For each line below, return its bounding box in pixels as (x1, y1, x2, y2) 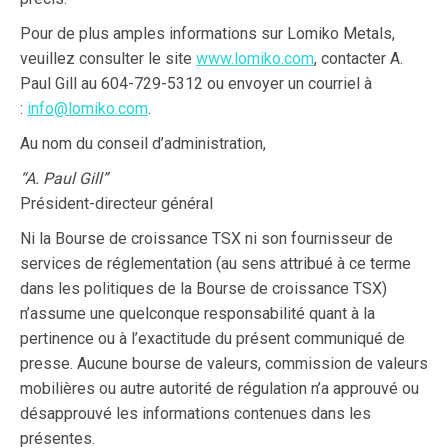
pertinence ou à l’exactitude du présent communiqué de (20, 329, 405, 349)
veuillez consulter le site (20, 49, 196, 69)
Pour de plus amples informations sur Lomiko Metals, (20, 24, 395, 44)
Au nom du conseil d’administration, (20, 134, 266, 154)
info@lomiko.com (27, 99, 148, 119)
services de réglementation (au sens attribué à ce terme (20, 254, 411, 274)
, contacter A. (314, 49, 403, 69)
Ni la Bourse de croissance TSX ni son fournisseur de (20, 229, 393, 249)
